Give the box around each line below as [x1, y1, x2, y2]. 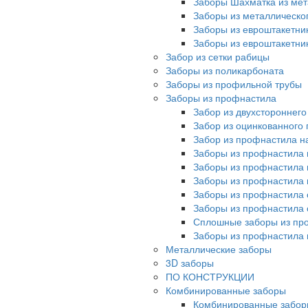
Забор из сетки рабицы [166, 49, 269, 64]
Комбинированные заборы [166, 283, 286, 298]
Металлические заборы [166, 242, 272, 256]
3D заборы [166, 256, 214, 270]
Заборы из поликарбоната [166, 63, 284, 78]
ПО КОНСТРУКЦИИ [166, 269, 254, 284]
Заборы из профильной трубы [166, 77, 302, 91]
